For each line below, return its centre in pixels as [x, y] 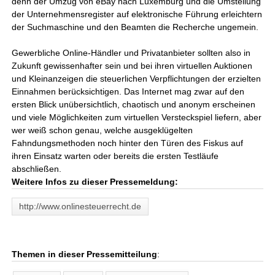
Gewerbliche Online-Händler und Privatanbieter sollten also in [131, 53]
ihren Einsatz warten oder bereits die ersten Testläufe [115, 156]
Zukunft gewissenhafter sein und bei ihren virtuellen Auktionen [132, 66]
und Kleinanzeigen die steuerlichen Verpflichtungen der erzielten [137, 79]
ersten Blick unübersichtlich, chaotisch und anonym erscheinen [134, 104]
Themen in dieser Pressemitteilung [85, 254]
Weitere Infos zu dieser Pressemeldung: [95, 182]
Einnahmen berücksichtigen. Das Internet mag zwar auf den [128, 91]
